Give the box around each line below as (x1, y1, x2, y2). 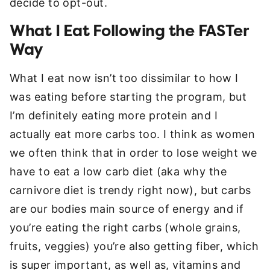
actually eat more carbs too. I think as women (10, 128, 256, 140)
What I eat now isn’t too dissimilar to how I (10, 72, 239, 84)
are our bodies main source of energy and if (10, 202, 244, 215)
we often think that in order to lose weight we (10, 146, 257, 159)
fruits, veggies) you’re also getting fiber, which (10, 240, 259, 253)
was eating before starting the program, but (10, 90, 247, 103)
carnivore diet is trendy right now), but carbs (10, 184, 251, 196)
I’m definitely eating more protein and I (10, 109, 218, 122)
